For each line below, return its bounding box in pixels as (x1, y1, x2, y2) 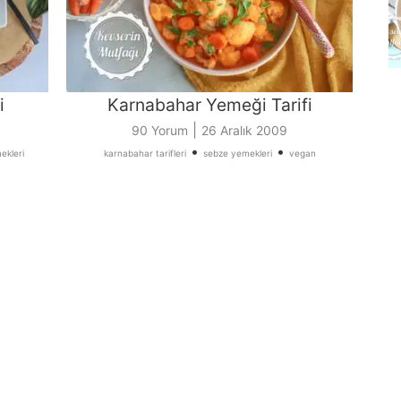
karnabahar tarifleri (103, 148, 186, 159)
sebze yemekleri (202, 148, 272, 159)
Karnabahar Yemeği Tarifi (107, 94, 312, 116)
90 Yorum (132, 123, 188, 139)
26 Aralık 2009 (201, 123, 287, 139)
